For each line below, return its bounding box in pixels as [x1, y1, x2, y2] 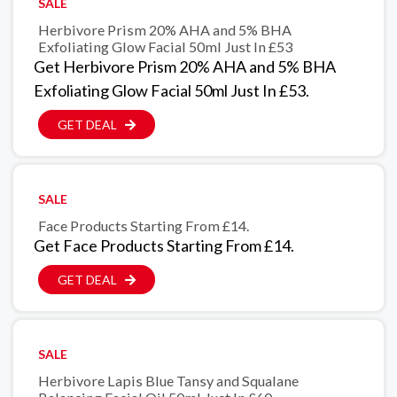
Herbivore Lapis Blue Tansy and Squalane [38, 371, 299, 389]
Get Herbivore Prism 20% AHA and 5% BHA [34, 56, 336, 76]
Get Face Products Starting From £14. [34, 235, 294, 255]
